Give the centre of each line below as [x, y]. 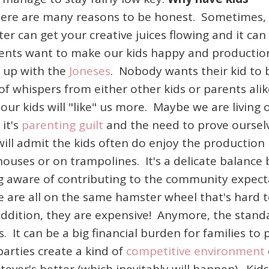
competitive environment [195, 251]
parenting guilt [62, 125]
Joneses [90, 71]
